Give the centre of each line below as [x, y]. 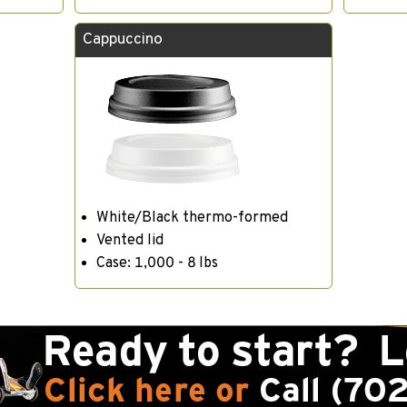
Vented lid [130, 240]
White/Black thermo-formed [193, 218]
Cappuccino [122, 40]
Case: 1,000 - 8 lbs [158, 263]
